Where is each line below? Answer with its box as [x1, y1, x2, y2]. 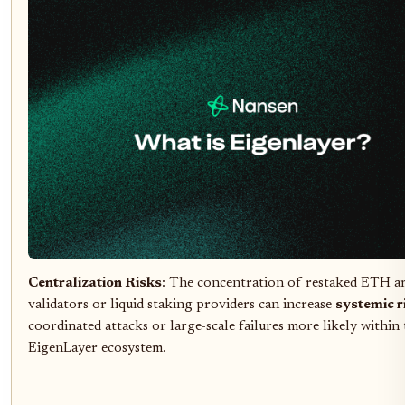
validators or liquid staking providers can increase [28, 298, 335, 313]
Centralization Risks [28, 277, 162, 291]
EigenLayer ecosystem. [28, 342, 166, 356]
